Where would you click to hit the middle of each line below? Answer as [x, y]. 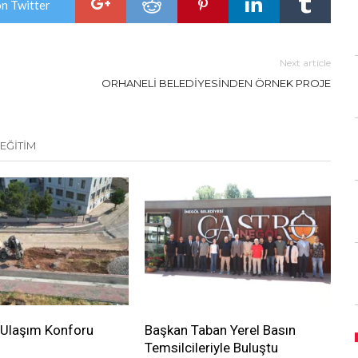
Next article [305, 63]
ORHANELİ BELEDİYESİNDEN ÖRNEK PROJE [216, 83]
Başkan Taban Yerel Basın [220, 330]
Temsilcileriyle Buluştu [211, 348]
